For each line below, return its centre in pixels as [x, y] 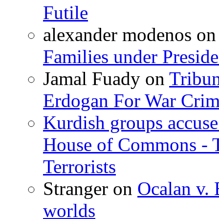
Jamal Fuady [92, 78]
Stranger [76, 188]
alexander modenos [117, 34]
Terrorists [79, 166]
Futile [66, 12]
